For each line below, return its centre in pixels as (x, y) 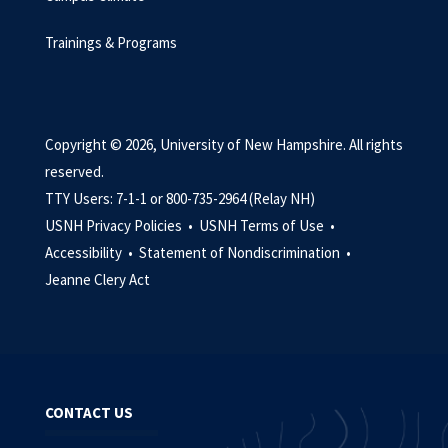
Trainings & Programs (111, 42)
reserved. (74, 171)
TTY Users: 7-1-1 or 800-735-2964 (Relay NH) (180, 198)
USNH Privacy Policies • (120, 225)
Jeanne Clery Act (97, 279)
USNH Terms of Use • (268, 225)
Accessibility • (90, 252)
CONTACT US (89, 412)
